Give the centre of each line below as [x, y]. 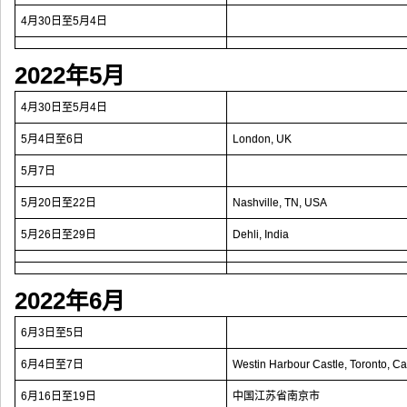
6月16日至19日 [59, 396]
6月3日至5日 [52, 333]
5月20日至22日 [59, 203]
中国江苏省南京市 [276, 396]
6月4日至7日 [52, 364]
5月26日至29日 [59, 234]
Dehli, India [261, 234]
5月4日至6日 [52, 139]
